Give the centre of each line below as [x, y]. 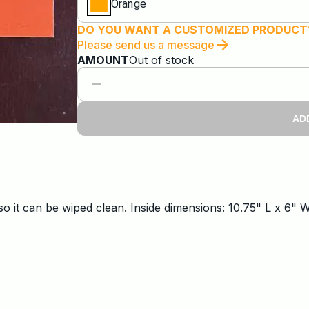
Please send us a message [146, 45]
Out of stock [161, 60]
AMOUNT [103, 60]
